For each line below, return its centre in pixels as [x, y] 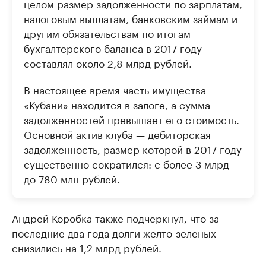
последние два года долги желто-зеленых [114, 232]
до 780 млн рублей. [72, 178]
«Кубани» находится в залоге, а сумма [117, 104]
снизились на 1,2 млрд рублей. [87, 247]
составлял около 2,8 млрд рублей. [108, 63]
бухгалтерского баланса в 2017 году [113, 48]
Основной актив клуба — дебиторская [117, 134]
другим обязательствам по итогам [107, 33]
